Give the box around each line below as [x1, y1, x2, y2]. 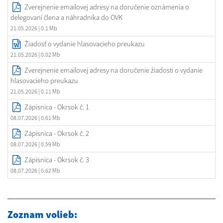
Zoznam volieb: [7, 208, 77, 222]
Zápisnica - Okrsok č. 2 [24, 129, 89, 138]
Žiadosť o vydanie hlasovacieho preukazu [24, 39, 145, 49]
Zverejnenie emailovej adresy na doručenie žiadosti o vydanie [24, 66, 203, 75]
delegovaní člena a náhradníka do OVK [10, 13, 122, 22]
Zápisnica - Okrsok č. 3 [24, 155, 89, 165]
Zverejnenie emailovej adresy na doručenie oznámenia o [24, 2, 189, 12]
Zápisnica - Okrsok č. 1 [24, 103, 89, 112]
